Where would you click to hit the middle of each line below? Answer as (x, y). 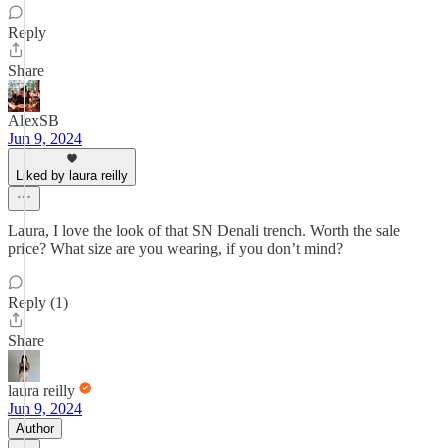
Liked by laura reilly (72, 175)
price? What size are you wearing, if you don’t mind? (175, 248)
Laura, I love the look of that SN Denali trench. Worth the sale (204, 230)
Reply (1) (38, 302)
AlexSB (33, 120)
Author (35, 428)
